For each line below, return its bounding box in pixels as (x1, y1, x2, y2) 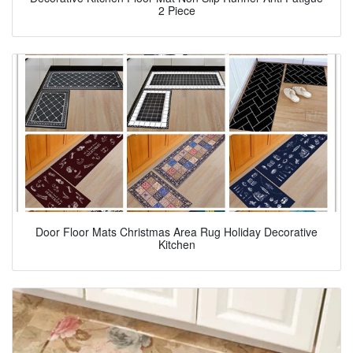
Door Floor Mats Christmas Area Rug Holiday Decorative (35, 224, 318, 240)
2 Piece (158, 2, 195, 19)
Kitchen (158, 236, 195, 253)
